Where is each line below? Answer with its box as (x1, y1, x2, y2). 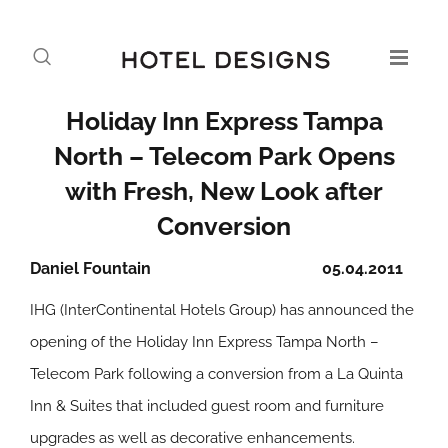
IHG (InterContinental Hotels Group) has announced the (30, 301, 414, 319)
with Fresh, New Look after (65, 176, 383, 206)
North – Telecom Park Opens (53, 141, 395, 171)
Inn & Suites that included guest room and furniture (30, 397, 384, 415)
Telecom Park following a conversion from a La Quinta (30, 365, 403, 383)
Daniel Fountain (30, 259, 151, 278)
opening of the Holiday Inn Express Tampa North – (30, 333, 379, 351)
